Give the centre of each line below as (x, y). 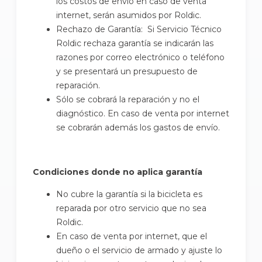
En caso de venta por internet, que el (132, 236)
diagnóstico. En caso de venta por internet (143, 113)
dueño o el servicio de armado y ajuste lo (139, 250)
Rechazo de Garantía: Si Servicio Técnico (139, 29)
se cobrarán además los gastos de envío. (138, 127)
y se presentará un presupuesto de (127, 71)
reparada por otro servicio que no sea (131, 208)
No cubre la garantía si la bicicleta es (129, 194)
